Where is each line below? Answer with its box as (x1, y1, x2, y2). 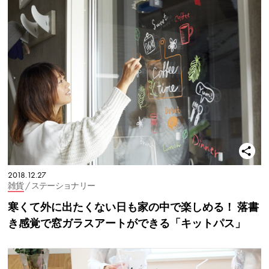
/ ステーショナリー (25, 181, 95, 192)
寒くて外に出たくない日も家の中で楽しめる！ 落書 (8, 201, 259, 214)
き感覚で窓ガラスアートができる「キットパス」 (8, 217, 246, 230)
